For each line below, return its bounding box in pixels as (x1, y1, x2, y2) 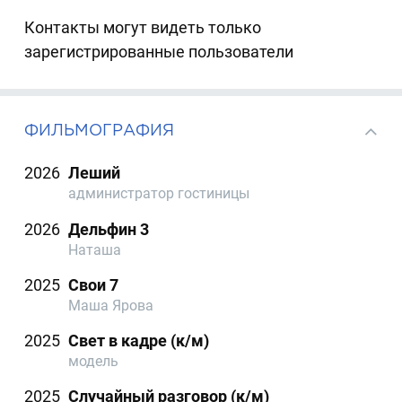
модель (68, 353, 119, 371)
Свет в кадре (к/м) (68, 331, 210, 351)
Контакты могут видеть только (24, 18, 262, 38)
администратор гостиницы (68, 185, 250, 203)
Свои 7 (68, 275, 119, 294)
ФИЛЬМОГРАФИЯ (24, 121, 175, 138)
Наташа (68, 240, 122, 258)
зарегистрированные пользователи (24, 42, 294, 62)
